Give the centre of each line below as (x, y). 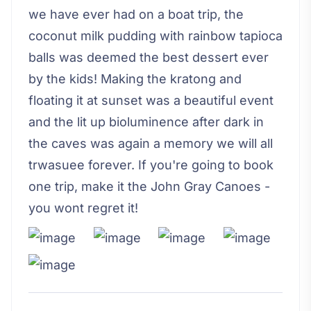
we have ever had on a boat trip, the (136, 15)
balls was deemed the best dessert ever (149, 58)
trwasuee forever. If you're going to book (151, 165)
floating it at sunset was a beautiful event (151, 101)
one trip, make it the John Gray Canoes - (149, 187)
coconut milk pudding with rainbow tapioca (155, 36)
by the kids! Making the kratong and (135, 79)
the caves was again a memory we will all (151, 144)
